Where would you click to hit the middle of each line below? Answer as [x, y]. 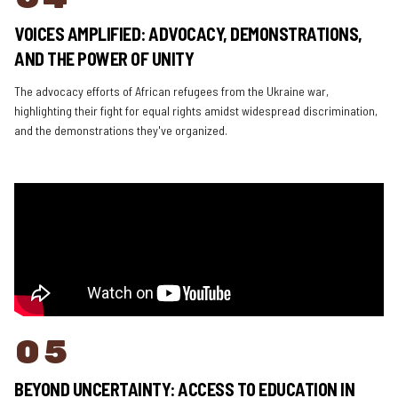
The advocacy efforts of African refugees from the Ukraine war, [171, 91]
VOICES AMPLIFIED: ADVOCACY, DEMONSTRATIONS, [188, 34]
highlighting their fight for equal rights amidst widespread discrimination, [196, 111]
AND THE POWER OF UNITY [104, 59]
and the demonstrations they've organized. [121, 130]
